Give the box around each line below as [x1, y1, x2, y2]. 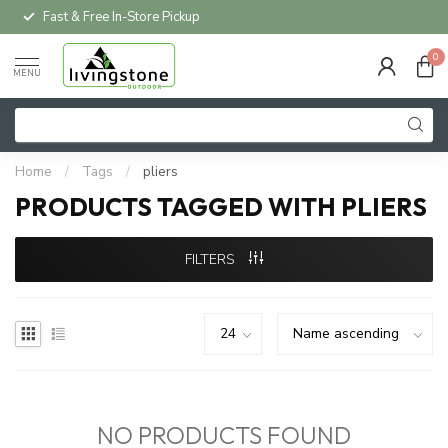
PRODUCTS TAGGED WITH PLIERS [15, 191, 427, 223]
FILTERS [185, 250, 239, 269]
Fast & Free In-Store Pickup [43, 8, 200, 26]
